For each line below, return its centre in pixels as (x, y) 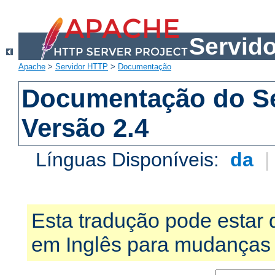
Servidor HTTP (82, 67)
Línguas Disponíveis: (130, 160)
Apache (32, 67)
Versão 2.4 (85, 128)
